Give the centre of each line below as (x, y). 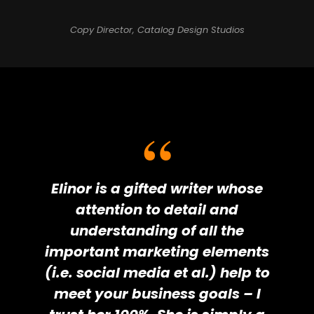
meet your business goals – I (157, 294)
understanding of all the (157, 231)
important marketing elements (157, 252)
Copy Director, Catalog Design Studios (157, 30)
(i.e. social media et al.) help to (157, 273)
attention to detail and (157, 210)
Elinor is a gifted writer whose (157, 189)
